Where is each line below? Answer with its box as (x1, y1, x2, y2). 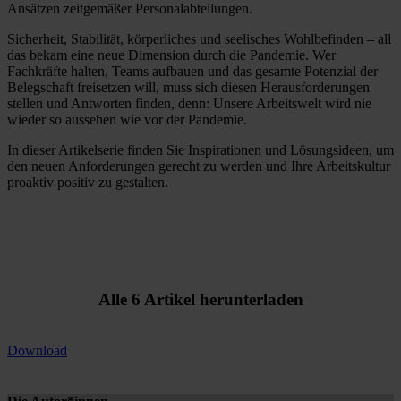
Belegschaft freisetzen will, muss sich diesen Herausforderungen (7, 79, 370, 95)
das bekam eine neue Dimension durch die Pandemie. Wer (7, 47, 336, 63)
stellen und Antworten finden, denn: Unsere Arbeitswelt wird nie (7, 95, 371, 111)
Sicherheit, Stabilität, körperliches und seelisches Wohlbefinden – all (7, 30, 391, 47)
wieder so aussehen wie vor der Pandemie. (7, 111, 247, 127)
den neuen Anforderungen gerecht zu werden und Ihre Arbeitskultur (7, 158, 390, 174)
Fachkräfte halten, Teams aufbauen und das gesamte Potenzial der (7, 63, 378, 79)
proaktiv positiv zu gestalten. (7, 174, 168, 190)
